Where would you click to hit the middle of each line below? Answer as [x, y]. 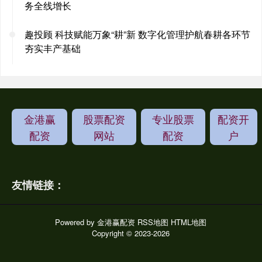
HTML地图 [189, 222]
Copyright [109, 233]
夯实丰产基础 [53, 48]
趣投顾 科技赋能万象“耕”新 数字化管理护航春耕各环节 [137, 34]
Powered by [76, 222]
